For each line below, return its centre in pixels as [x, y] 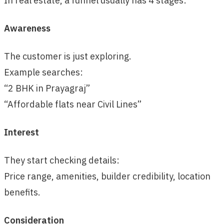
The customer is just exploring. [68, 56]
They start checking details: [62, 160]
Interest [21, 132]
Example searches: [43, 72]
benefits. [22, 192]
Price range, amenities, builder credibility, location [107, 176]
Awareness [27, 28]
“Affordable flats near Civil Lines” [73, 104]
